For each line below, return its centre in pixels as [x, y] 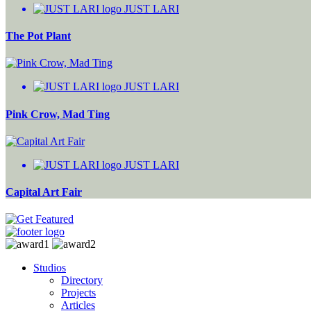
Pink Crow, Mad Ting [58, 114]
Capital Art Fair [44, 192]
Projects [78, 293]
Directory [82, 280]
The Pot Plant [38, 35]
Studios [50, 268]
